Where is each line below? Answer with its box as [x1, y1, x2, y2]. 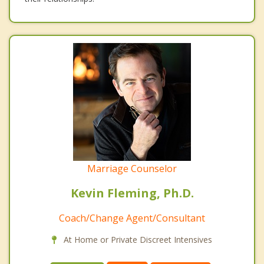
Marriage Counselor [87, 162, 177, 176]
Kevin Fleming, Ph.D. [70, 185, 194, 202]
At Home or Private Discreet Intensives [61, 234, 212, 246]
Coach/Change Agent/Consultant [59, 212, 205, 225]
